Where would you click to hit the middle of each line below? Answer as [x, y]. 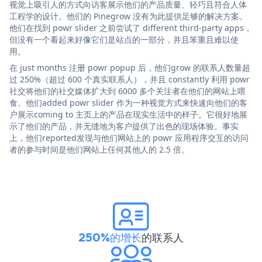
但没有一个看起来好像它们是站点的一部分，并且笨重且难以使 [124, 39]
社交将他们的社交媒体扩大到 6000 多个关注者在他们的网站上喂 [127, 91]
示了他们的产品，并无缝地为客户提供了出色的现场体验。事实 [124, 126]
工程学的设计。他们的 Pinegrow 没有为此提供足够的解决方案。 [128, 16]
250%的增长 [110, 237]
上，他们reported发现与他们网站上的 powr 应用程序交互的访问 [129, 137]
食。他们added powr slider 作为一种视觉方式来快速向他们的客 [128, 102]
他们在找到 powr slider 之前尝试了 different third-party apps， [131, 27]
